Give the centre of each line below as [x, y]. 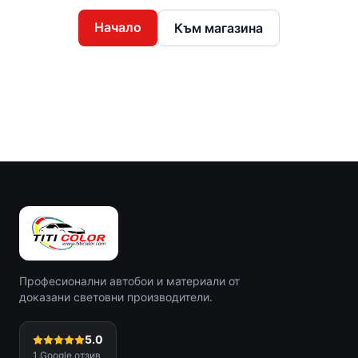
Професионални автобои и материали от [129, 281]
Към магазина [219, 28]
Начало [118, 27]
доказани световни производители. [116, 297]
